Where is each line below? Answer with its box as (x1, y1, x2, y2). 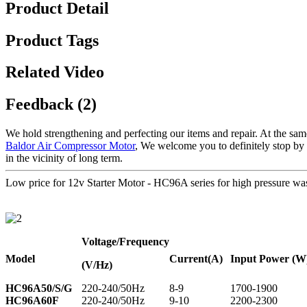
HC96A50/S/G (5, 282, 72, 295)
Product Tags (5, 31, 99, 49)
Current (169, 253, 208, 265)
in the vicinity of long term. (5, 152, 123, 164)
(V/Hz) (82, 259, 112, 271)
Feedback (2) (5, 95, 97, 114)
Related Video (5, 63, 104, 82)
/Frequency (116, 236, 169, 248)
